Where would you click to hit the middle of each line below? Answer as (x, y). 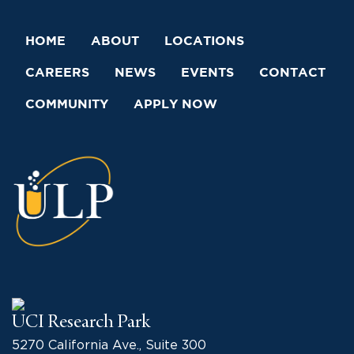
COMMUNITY (67, 105)
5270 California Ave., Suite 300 (109, 345)
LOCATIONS (204, 42)
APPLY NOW (175, 105)
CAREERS (57, 73)
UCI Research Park (81, 323)
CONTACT (292, 73)
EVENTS (207, 73)
